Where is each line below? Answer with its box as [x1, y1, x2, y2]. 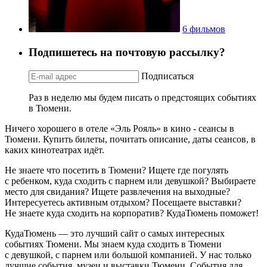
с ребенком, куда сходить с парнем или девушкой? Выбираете [5, 175, 256, 186]
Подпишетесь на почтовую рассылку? [29, 45, 225, 58]
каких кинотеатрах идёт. [5, 144, 104, 155]
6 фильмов [182, 24, 225, 35]
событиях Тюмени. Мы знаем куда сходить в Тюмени [5, 238, 222, 249]
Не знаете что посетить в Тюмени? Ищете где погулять [5, 164, 228, 175]
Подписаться [141, 70, 194, 81]
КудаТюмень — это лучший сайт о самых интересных [5, 228, 225, 238]
